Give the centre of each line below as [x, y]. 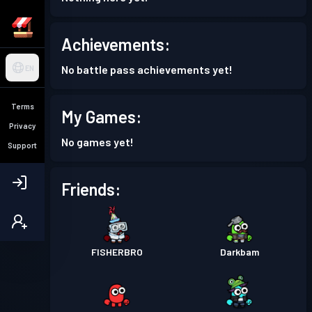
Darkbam [240, 252]
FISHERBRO [117, 252]
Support [22, 145]
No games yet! [97, 142]
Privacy [22, 125]
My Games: [101, 117]
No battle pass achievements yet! [147, 69]
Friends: [91, 189]
